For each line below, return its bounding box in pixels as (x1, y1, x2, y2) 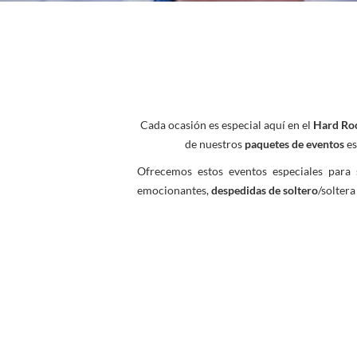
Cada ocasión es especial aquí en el (139, 118, 313, 131)
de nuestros (184, 137, 245, 151)
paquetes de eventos (244, 137, 344, 151)
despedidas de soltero (211, 183, 318, 197)
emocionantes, (137, 183, 211, 197)
